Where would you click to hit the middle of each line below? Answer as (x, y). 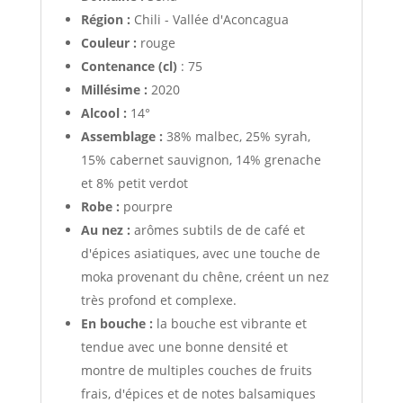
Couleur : (108, 43)
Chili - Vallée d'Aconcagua (209, 20)
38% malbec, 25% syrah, (236, 137)
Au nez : (107, 230)
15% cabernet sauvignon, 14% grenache (201, 160)
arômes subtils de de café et (219, 230)
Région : (105, 20)
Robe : (102, 207)
